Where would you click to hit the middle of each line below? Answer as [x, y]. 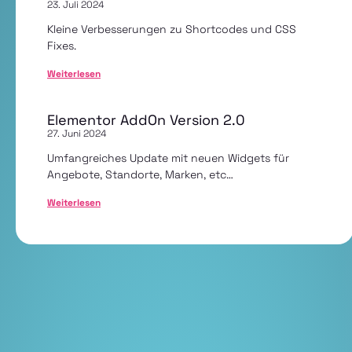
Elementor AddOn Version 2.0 [146, 120]
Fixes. [62, 46]
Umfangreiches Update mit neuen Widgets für [168, 158]
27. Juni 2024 [77, 134]
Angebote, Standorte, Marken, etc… [140, 174]
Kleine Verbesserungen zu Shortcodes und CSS [172, 29]
